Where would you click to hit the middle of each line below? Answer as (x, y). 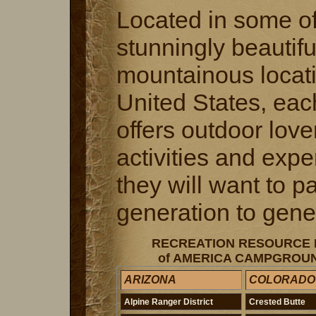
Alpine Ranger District (169, 302)
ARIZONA (150, 280)
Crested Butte (277, 302)
